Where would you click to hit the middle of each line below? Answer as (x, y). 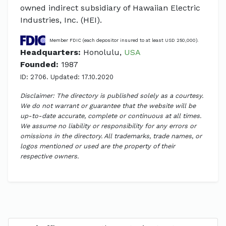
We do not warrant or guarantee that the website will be (108, 105)
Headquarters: (50, 52)
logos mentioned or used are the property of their (98, 146)
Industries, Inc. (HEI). (61, 20)
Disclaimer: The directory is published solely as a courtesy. (112, 95)
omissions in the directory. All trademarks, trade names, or (111, 136)
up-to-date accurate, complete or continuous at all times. (111, 116)
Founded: (39, 64)
